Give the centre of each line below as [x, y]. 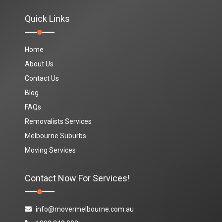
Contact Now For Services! [77, 178]
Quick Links [47, 18]
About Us [39, 64]
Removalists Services [58, 121]
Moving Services [50, 150]
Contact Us [42, 78]
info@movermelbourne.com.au [85, 209]
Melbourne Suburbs [55, 136]
